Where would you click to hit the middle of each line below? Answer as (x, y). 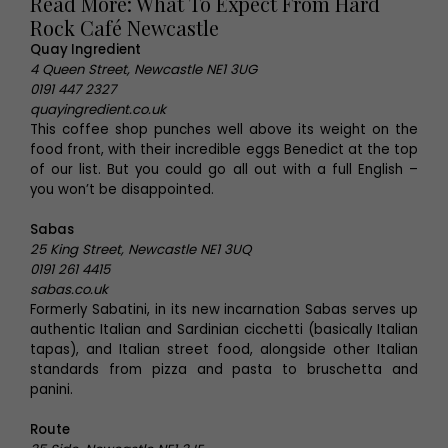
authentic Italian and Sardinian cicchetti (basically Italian (224, 329)
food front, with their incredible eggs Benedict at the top (224, 149)
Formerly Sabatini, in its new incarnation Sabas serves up (224, 309)
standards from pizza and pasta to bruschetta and (224, 369)
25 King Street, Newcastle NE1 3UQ (140, 249)
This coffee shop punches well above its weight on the (224, 129)
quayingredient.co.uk (98, 109)
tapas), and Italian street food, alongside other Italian (224, 349)
